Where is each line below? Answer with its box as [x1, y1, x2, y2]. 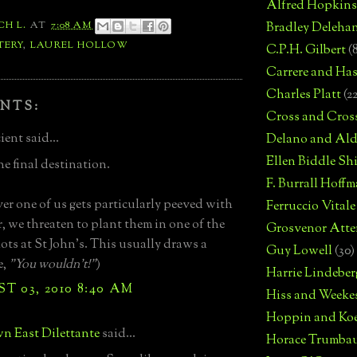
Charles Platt [266, 86, 341, 105]
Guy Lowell [266, 242, 332, 261]
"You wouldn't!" [9, 255, 96, 274]
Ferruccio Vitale [266, 198, 355, 217]
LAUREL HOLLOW [29, 37, 129, 53]
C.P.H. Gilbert [266, 41, 346, 61]
